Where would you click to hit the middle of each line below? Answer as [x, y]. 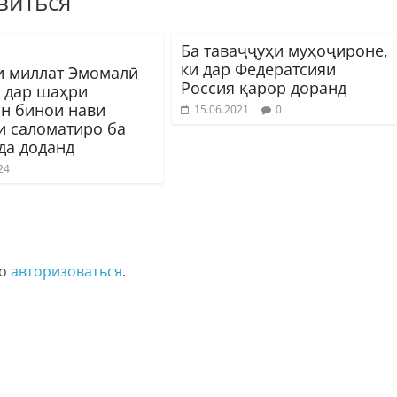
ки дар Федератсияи [258, 69]
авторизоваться [66, 271]
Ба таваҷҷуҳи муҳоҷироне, [284, 50]
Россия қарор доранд [264, 87]
